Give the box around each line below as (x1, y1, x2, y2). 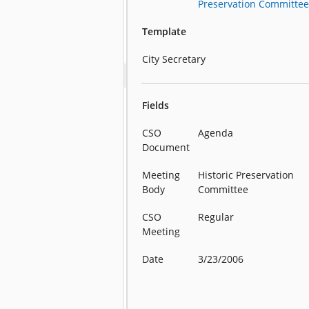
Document (142, 141, 190, 154)
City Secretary (142, 52, 206, 66)
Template (142, 25, 187, 39)
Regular (198, 210, 235, 224)
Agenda (198, 126, 234, 140)
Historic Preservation (198, 168, 295, 182)
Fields (142, 99, 170, 112)
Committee (198, 183, 249, 197)
